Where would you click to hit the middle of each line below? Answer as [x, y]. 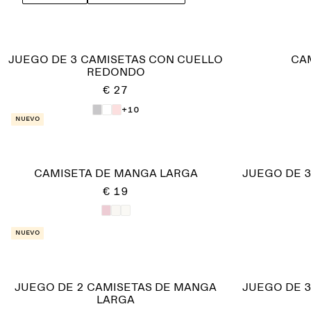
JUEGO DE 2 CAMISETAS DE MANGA [116, 287]
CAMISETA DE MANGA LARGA [116, 174]
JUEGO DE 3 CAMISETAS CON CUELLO [116, 60]
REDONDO [116, 72]
